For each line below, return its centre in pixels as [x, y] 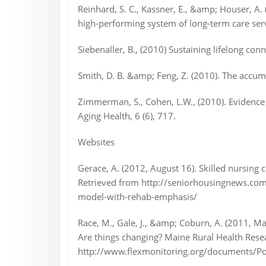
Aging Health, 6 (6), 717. [126, 115]
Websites [96, 142]
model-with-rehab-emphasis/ [137, 196]
